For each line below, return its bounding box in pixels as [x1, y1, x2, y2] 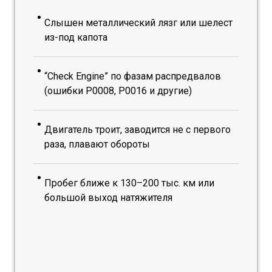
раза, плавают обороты [44, 138, 150, 150]
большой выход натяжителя [44, 192, 172, 203]
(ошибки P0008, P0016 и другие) [44, 85, 192, 97]
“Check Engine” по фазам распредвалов [44, 70, 221, 82]
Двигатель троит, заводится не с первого [44, 124, 231, 135]
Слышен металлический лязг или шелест [44, 17, 233, 29]
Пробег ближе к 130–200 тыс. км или [44, 177, 214, 189]
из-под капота [44, 32, 107, 43]
